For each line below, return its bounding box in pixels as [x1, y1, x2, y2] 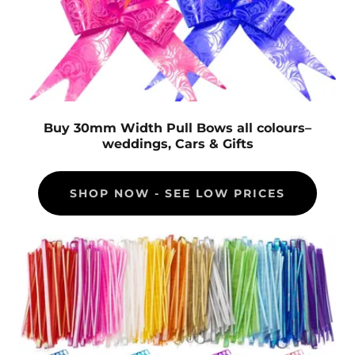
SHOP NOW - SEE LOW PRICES [70, 186, 285, 201]
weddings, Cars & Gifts [101, 136, 254, 152]
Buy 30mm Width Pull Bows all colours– [44, 120, 311, 136]
